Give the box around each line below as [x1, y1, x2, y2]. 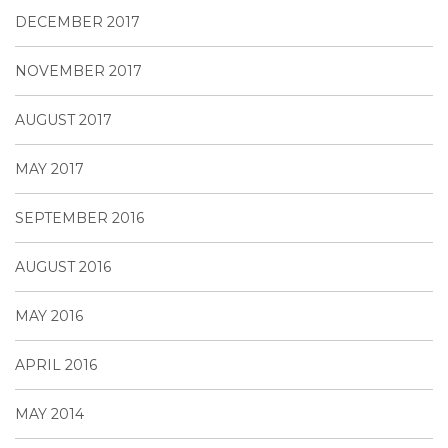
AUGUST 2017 [15, 110, 112, 129]
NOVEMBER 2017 [15, 61, 142, 80]
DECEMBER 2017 [15, 12, 140, 31]
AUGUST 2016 [15, 257, 111, 276]
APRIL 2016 [15, 355, 97, 374]
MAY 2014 [15, 404, 84, 423]
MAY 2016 [15, 306, 83, 325]
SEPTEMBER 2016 [15, 208, 144, 227]
